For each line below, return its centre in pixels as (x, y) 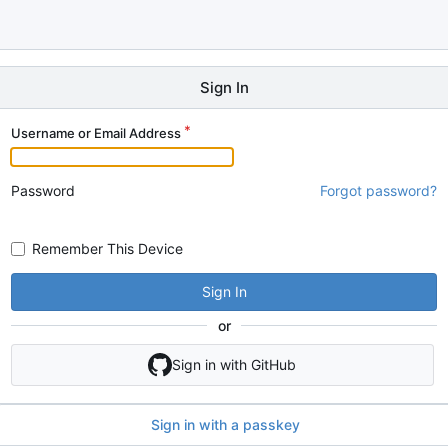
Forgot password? (378, 190)
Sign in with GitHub (234, 364)
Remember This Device (107, 248)
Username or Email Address (96, 133)
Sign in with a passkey (225, 425)
